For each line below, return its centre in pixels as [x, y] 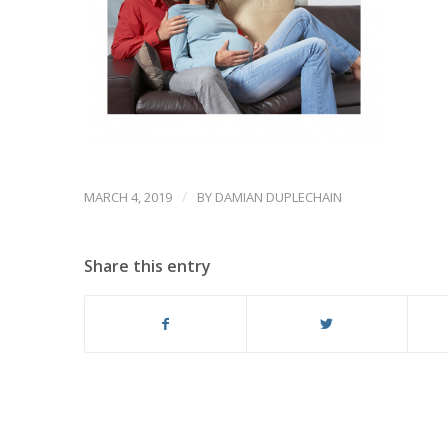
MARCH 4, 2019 [127, 197]
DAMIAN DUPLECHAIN [278, 197]
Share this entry [147, 266]
